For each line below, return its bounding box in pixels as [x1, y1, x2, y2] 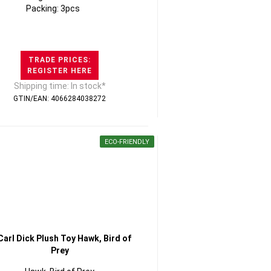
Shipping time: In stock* [13, 81, 106, 91]
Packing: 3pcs [25, 4, 80, 13]
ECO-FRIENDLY [104, 138, 149, 146]
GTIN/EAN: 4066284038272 [13, 94, 106, 103]
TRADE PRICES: [28, 56, 91, 64]
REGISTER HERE [27, 67, 93, 75]
